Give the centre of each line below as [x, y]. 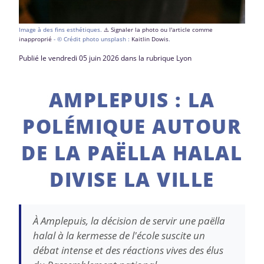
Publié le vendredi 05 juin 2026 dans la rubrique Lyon [105, 58]
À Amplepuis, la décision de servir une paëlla [129, 220]
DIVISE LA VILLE [132, 179]
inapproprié [35, 39]
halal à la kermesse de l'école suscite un [119, 235]
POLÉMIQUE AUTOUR [132, 126]
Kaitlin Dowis [150, 39]
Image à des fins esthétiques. [61, 29]
